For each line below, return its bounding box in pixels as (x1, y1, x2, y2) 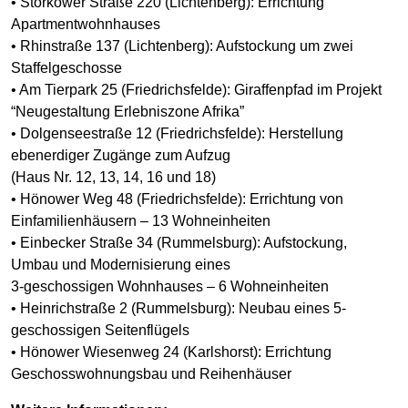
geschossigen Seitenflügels (11, 321, 189, 338)
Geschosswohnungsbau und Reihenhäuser (11, 365, 291, 382)
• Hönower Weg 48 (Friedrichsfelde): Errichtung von (11, 190, 343, 207)
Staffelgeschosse (11, 59, 122, 76)
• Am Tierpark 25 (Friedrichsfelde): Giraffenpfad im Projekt (11, 81, 382, 97)
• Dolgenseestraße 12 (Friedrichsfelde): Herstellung (11, 125, 343, 141)
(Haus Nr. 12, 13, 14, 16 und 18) (11, 168, 216, 185)
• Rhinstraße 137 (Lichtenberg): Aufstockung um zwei (11, 37, 353, 54)
